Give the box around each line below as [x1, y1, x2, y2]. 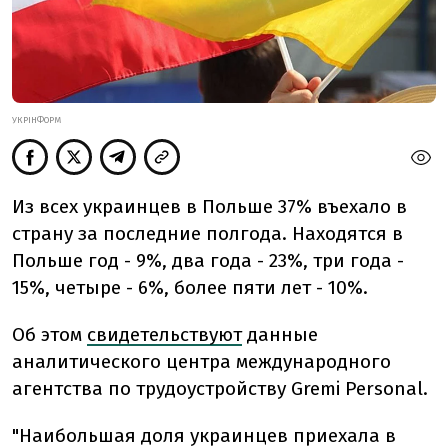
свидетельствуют [87, 322, 242, 346]
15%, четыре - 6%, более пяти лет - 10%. [12, 275, 368, 299]
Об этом [12, 322, 82, 346]
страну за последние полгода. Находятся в [12, 221, 403, 245]
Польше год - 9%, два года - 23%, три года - [12, 248, 404, 272]
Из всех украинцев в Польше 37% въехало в [12, 194, 407, 218]
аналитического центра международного [12, 349, 391, 373]
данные [247, 322, 318, 346]
